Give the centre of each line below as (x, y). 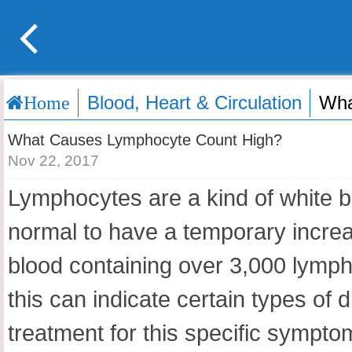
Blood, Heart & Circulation (194, 103)
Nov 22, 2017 (53, 161)
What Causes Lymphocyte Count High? (145, 140)
